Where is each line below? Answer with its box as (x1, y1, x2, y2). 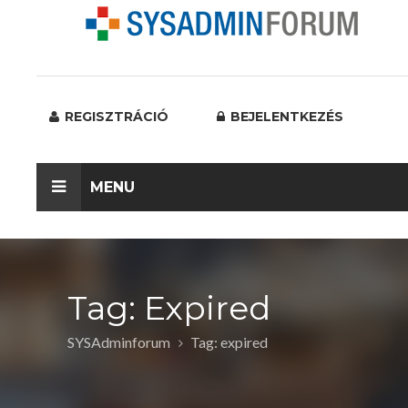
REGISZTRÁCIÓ (61, 108, 168, 125)
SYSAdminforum (67, 333, 170, 351)
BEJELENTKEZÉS (227, 108, 343, 125)
